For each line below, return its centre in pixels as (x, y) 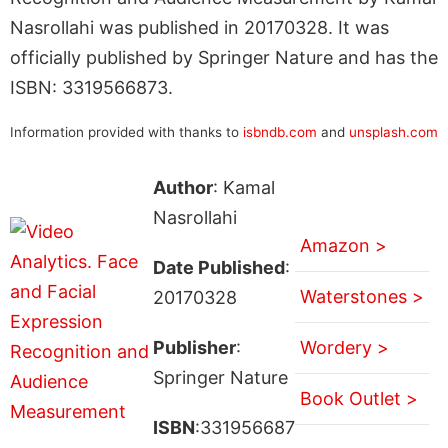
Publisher (194, 347)
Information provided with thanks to (126, 131)
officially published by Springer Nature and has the (224, 57)
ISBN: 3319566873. (91, 87)
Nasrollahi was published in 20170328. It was (199, 27)
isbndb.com (280, 131)
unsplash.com (393, 131)
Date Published (218, 267)
